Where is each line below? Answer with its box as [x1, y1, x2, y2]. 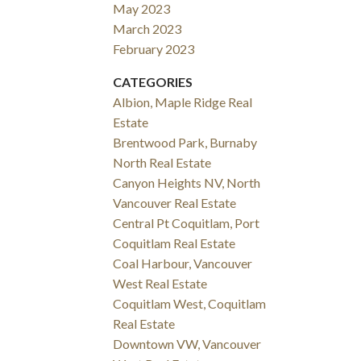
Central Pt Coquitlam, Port [113, 215, 260, 231]
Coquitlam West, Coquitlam [113, 296, 267, 312]
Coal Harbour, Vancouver [113, 255, 253, 272]
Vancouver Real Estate [113, 195, 237, 211]
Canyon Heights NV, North [113, 175, 261, 191]
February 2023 [113, 41, 195, 57]
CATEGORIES [113, 74, 193, 90]
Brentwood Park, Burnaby [113, 135, 258, 151]
